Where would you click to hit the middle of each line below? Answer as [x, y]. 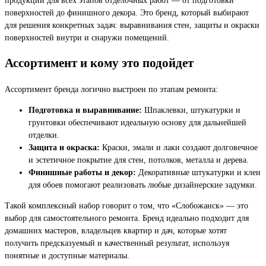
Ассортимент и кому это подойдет [99, 63]
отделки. [44, 135]
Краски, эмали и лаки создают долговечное [179, 148]
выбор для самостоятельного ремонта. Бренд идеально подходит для [127, 218]
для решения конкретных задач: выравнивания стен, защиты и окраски [132, 25]
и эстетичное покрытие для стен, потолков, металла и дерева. [139, 160]
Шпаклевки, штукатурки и [191, 110]
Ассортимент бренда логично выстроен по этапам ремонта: [111, 89]
